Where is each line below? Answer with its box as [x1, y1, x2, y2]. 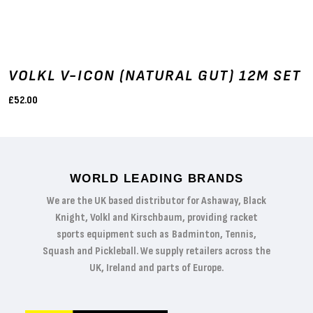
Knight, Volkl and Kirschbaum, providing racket [55, 211, 258, 225]
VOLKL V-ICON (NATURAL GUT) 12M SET [8, 66, 301, 86]
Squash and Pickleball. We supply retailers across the [43, 245, 270, 259]
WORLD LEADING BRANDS [69, 172, 244, 186]
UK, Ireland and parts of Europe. [89, 261, 224, 275]
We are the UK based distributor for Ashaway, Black [47, 194, 266, 208]
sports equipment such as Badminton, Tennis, [57, 228, 256, 242]
